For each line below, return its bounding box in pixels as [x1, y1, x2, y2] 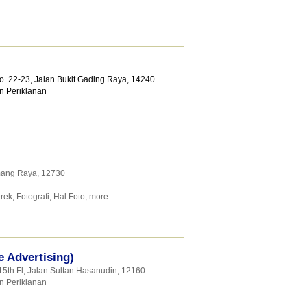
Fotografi [16, 192, 49, 201]
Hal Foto [53, 192, 85, 201]
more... [88, 192, 114, 201]
